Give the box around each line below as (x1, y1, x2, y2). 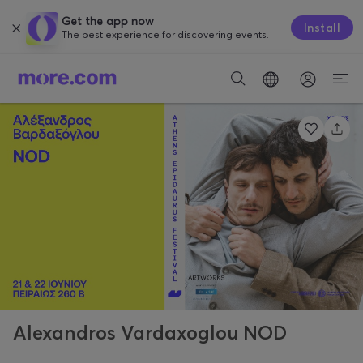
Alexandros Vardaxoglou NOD (13, 321, 287, 345)
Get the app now (62, 14, 154, 28)
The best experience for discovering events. (62, 28, 269, 41)
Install (304, 19, 340, 35)
